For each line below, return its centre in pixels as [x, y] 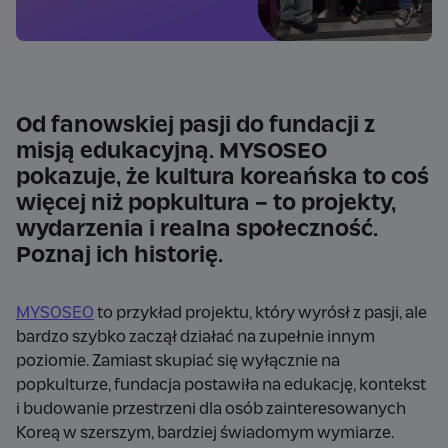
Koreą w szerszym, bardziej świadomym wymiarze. [205, 433]
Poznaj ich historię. [119, 255]
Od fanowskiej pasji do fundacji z [195, 125]
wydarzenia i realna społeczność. [197, 229]
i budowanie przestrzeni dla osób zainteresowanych [211, 409]
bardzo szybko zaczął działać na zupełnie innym [195, 337]
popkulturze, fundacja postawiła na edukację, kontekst [221, 385]
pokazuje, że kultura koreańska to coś [222, 177]
